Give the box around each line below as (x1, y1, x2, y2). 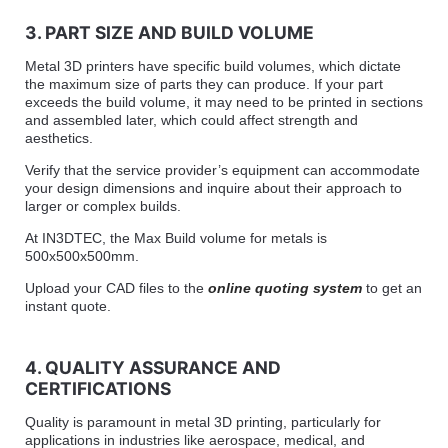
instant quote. (24, 297, 111, 314)
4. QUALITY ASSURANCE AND (24, 356, 281, 378)
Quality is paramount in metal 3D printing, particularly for (24, 413, 381, 430)
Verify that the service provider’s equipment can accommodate (24, 161, 420, 178)
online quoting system (207, 279, 362, 296)
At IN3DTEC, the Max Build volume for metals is (24, 229, 327, 246)
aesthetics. (24, 129, 93, 146)
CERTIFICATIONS (24, 377, 171, 399)
